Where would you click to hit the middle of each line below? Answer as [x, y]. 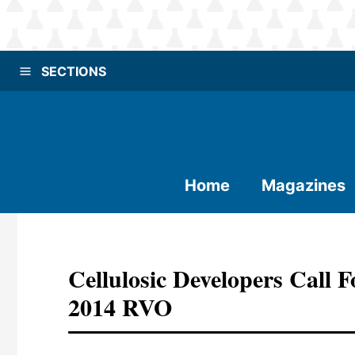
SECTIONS [74, 71]
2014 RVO [120, 307]
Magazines [303, 185]
